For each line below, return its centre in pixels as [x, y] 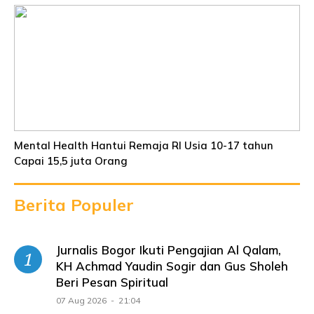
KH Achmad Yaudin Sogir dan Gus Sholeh [172, 266]
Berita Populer [74, 204]
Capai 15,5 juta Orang [71, 161]
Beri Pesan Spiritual [112, 282]
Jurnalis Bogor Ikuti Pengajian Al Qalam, [169, 250]
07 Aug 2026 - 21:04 [98, 300]
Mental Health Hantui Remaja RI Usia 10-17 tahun [144, 145]
